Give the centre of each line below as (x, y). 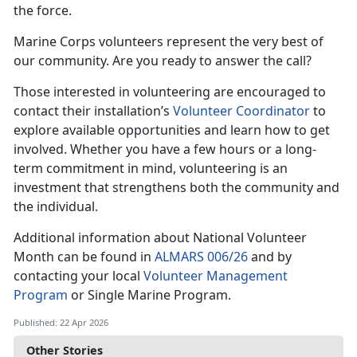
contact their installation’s (93, 111)
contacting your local (78, 276)
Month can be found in (84, 257)
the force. (43, 11)
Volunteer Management (216, 276)
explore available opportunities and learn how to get (172, 130)
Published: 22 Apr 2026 (61, 323)
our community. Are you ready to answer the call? (163, 61)
